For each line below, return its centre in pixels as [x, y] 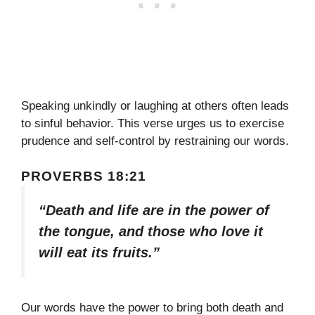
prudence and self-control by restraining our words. [155, 141]
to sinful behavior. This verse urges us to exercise [153, 123]
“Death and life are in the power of [154, 211]
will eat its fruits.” [99, 253]
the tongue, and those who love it [151, 232]
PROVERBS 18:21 [84, 176]
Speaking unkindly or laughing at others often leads [155, 105]
